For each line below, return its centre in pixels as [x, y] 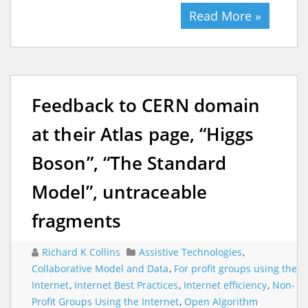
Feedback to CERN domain [146, 105]
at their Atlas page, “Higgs [143, 134]
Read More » [225, 15]
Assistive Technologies [190, 252]
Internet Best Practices [126, 285]
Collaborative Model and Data [100, 268]
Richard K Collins [82, 252]
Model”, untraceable [119, 191]
